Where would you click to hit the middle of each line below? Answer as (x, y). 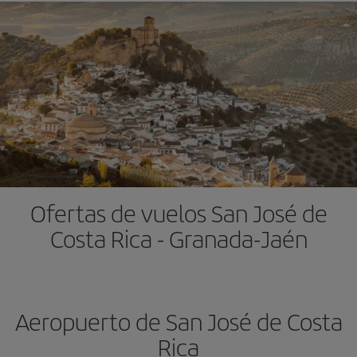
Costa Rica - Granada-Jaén (178, 238)
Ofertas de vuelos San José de (178, 213)
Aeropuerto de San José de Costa (178, 321)
